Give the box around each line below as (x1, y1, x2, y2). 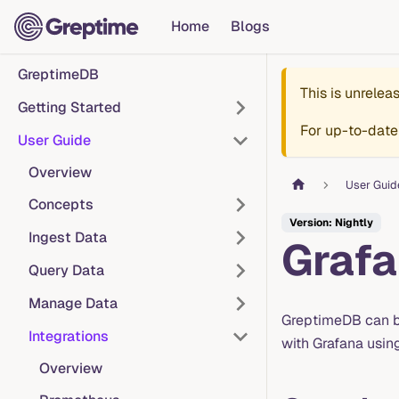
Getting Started (18, 97, 121, 117)
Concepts (28, 195, 94, 215)
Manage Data (28, 293, 118, 313)
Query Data (28, 260, 104, 280)
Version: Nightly (289, 216, 373, 231)
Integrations (28, 326, 109, 346)
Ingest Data (28, 228, 107, 248)
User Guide (18, 130, 91, 150)
